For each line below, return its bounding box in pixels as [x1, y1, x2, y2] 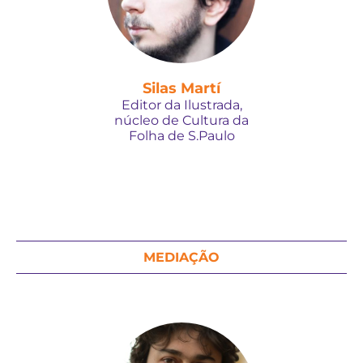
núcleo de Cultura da [114, 113, 249, 128]
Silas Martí [143, 79, 220, 97]
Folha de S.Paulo [128, 128, 235, 143]
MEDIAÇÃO [143, 250, 220, 265]
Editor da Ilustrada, [121, 97, 242, 113]
